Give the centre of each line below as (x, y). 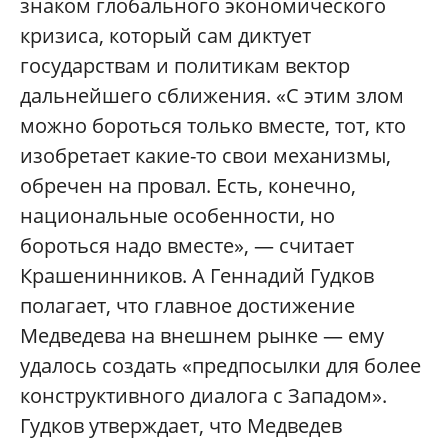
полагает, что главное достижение (187, 306)
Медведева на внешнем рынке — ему (202, 336)
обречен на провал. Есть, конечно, (188, 186)
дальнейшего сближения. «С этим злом (212, 96)
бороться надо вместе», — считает (187, 246)
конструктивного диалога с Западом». (203, 396)
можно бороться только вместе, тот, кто (213, 126)
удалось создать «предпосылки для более (220, 366)
